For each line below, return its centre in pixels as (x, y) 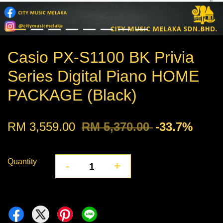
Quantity (22, 162)
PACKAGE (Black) (72, 95)
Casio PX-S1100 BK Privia (101, 57)
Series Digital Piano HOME (103, 76)
